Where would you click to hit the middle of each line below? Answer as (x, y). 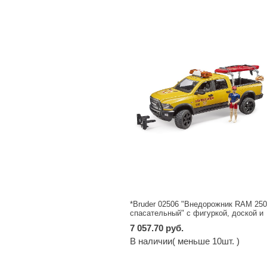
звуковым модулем (164, 222)
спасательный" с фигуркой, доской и (196, 213)
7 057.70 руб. (156, 228)
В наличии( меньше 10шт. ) (184, 241)
